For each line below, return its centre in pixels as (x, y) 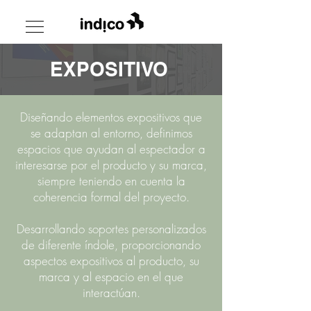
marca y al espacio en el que (111, 277)
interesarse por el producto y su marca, (111, 165)
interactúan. (111, 293)
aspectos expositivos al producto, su (111, 261)
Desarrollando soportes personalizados (111, 229)
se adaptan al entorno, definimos (111, 133)
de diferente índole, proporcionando (111, 245)
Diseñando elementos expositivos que (111, 117)
